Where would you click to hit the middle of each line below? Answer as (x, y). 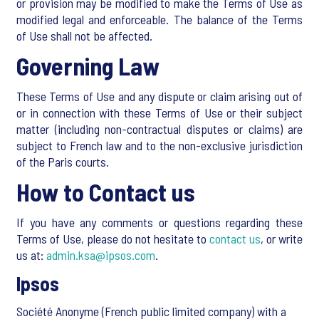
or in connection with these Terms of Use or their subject (159, 113)
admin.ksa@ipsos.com (101, 255)
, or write (282, 239)
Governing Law (88, 66)
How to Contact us (106, 192)
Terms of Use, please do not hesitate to (113, 239)
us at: (31, 255)
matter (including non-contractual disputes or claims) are (159, 129)
